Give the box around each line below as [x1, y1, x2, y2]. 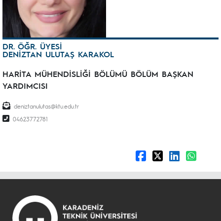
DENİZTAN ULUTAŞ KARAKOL [2, 49, 114, 59]
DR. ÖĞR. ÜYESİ [2, 41, 62, 51]
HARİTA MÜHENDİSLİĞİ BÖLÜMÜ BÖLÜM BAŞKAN [2, 69, 193, 79]
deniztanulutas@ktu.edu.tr [14, 102, 79, 110]
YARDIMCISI [2, 80, 48, 91]
